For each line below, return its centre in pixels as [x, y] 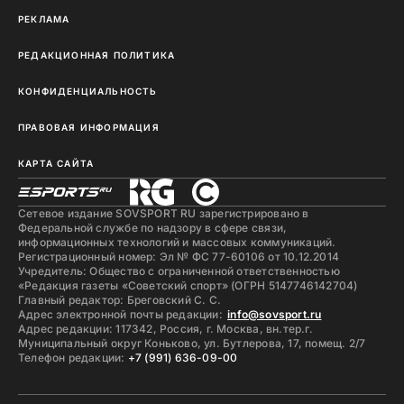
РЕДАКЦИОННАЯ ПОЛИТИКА [97, 55]
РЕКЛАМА [44, 19]
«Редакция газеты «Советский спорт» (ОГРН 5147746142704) [188, 285]
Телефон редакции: [73, 358]
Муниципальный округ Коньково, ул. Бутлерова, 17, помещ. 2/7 [192, 343]
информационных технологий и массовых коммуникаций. [177, 242]
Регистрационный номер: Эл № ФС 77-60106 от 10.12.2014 [179, 257]
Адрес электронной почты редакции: [120, 314]
